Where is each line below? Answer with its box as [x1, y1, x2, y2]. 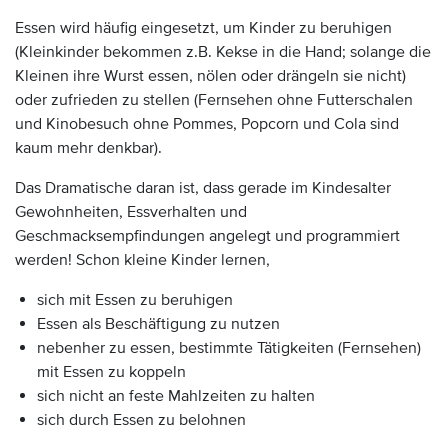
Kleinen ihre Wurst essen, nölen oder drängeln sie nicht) [15, 66, 406, 86]
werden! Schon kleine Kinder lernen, [15, 250, 270, 270]
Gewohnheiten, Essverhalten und [15, 202, 247, 222]
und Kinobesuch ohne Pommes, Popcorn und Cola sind [15, 114, 399, 134]
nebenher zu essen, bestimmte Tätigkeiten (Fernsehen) [37, 338, 421, 358]
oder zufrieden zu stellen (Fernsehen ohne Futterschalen [15, 90, 413, 110]
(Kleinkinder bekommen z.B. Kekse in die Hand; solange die [15, 42, 431, 62]
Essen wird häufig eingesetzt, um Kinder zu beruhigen [15, 18, 392, 38]
